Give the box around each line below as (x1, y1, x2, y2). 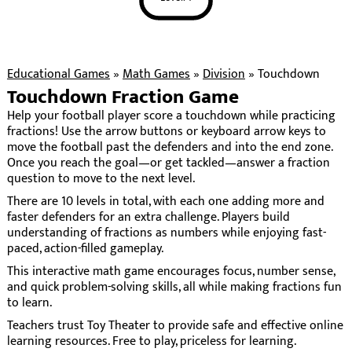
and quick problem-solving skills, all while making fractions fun (6, 277, 342, 298)
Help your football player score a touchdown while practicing (6, 105, 335, 126)
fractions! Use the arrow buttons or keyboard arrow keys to (6, 121, 326, 142)
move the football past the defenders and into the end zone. (6, 137, 332, 158)
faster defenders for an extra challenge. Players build (6, 207, 290, 228)
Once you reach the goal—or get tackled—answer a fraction (6, 152, 330, 174)
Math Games (122, 63, 190, 85)
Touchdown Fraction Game (6, 80, 239, 113)
